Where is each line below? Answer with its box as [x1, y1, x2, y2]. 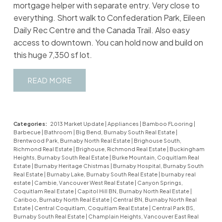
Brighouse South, [133, 137, 181, 144]
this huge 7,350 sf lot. [13, 49, 92, 60]
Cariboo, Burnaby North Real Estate [13, 196, 111, 203]
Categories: [13, 120, 47, 127]
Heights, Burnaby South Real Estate [13, 154, 110, 161]
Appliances [107, 120, 140, 127]
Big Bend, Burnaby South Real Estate [75, 129, 176, 136]
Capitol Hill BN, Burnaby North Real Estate [77, 188, 190, 195]
